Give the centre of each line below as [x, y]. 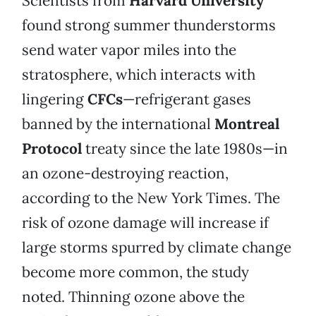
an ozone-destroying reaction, [125, 174]
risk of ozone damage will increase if [145, 223]
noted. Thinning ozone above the [133, 297]
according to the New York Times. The [151, 198]
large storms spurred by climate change [157, 248]
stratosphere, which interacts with [139, 75]
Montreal [247, 124]
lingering [55, 99]
